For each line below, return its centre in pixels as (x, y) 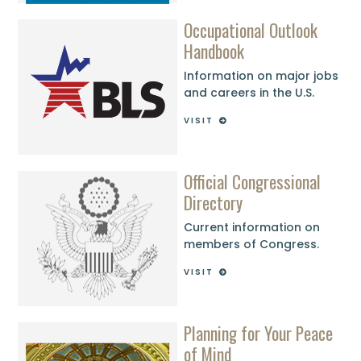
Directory (214, 202)
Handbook (214, 50)
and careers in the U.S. (249, 93)
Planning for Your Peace (259, 332)
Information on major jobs (261, 76)
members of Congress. (252, 245)
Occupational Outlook (251, 29)
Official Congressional (253, 181)
